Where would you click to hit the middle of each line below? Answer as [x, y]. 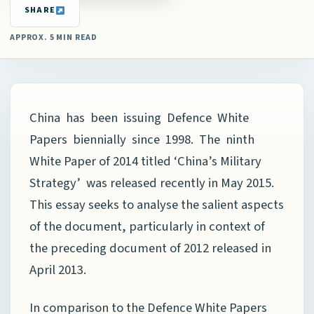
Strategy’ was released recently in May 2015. [152, 183]
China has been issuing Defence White [141, 117]
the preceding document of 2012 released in [150, 248]
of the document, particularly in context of [147, 226]
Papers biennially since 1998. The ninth [143, 139]
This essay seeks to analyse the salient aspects [157, 204]
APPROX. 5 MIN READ [54, 36]
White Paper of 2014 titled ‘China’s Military [145, 161]
